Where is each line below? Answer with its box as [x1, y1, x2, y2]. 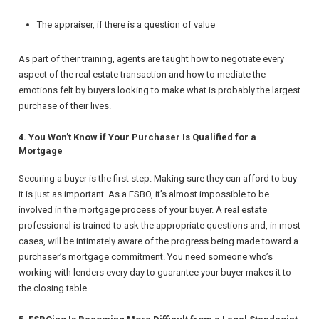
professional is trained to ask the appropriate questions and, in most [19, 220, 300, 231]
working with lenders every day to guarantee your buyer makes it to [19, 267, 291, 278]
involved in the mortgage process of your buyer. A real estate [19, 204, 267, 216]
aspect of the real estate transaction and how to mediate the [19, 69, 266, 80]
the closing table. [19, 283, 89, 294]
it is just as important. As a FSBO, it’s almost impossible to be [19, 189, 269, 200]
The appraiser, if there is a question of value [37, 19, 215, 31]
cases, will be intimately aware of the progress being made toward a [19, 236, 298, 247]
